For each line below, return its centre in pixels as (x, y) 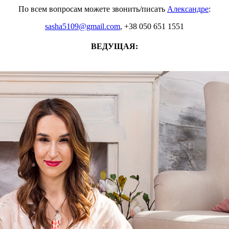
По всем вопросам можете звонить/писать (93, 9)
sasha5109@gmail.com (83, 26)
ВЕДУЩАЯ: (114, 47)
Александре (188, 9)
